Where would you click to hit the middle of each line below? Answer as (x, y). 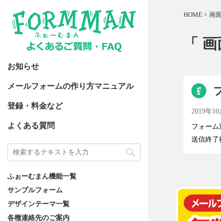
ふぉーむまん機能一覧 (42, 176)
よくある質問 (31, 126)
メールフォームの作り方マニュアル (71, 86)
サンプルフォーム (35, 190)
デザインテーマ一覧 (38, 204)
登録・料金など (35, 106)
